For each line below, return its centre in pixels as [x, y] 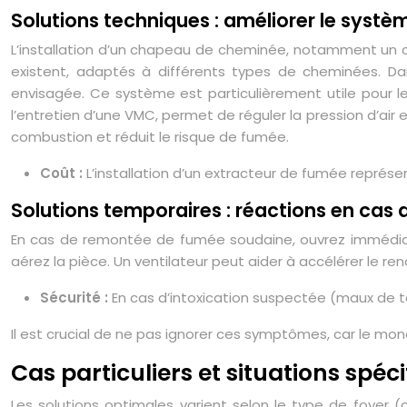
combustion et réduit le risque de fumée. [150, 137]
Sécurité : [76, 298]
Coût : [63, 173]
